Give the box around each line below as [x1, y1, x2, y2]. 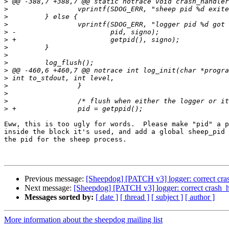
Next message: [25, 184, 74, 193]
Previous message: [25, 174, 86, 184]
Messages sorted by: [25, 193, 94, 202]
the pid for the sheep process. [4, 135, 127, 144]
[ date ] [96, 193, 118, 202]
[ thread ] [120, 193, 149, 202]
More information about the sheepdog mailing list [4, 215, 163, 224]
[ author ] [185, 193, 215, 202]
